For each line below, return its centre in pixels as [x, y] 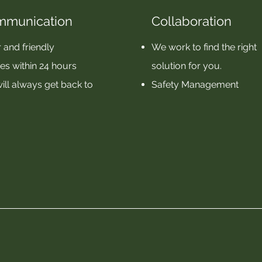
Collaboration [192, 21]
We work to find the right [204, 47]
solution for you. [187, 66]
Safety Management [195, 85]
